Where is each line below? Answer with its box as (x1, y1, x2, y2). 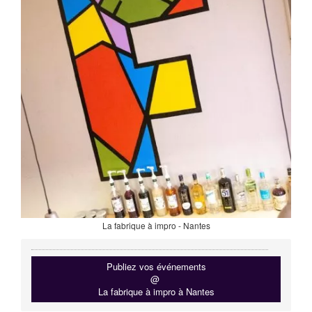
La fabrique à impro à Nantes (97, 284, 214, 298)
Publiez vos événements (106, 259, 206, 273)
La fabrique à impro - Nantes (102, 219, 210, 231)
